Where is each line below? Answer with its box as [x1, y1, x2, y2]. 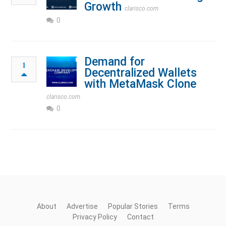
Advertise [66, 202, 98, 210]
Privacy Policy [72, 212, 117, 221]
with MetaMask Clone [84, 77, 197, 91]
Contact [127, 212, 154, 221]
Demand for [84, 54, 145, 69]
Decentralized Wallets [84, 66, 197, 80]
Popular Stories [107, 202, 158, 210]
